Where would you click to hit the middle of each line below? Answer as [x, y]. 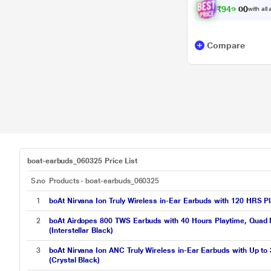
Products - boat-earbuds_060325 [104, 181]
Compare [226, 45]
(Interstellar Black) [81, 230]
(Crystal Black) [75, 260]
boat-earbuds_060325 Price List [83, 161]
